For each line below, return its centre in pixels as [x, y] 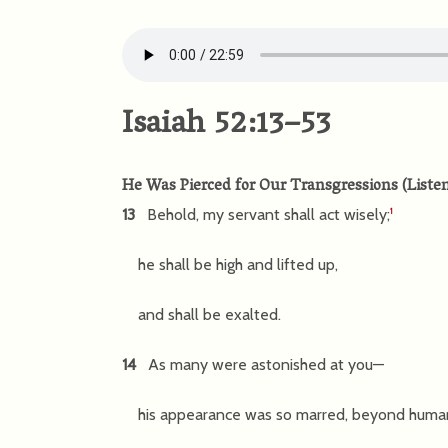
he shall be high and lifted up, [230, 265]
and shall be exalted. [201, 315]
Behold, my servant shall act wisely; [264, 215]
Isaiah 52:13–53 [226, 126]
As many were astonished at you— [262, 365]
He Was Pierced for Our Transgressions [262, 187]
